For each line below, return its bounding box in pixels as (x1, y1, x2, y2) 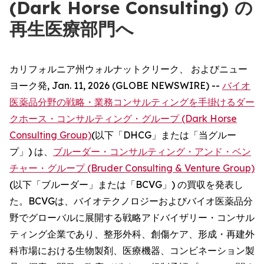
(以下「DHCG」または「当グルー (91, 129, 236, 141)
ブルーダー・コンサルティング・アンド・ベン (53, 146, 251, 157)
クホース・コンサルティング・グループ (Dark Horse (9, 113, 237, 124)
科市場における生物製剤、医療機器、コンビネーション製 (9, 245, 255, 256)
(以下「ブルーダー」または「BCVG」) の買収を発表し (9, 179, 243, 190)
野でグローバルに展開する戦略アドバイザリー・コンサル (9, 212, 255, 223)
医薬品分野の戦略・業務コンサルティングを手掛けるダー (9, 96, 255, 108)
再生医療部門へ (9, 18, 134, 40)
